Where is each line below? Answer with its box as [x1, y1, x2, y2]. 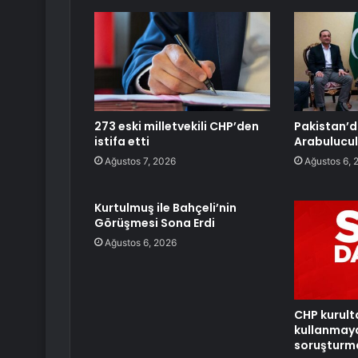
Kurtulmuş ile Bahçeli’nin [94, 200, 237, 217]
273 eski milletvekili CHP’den [94, 118, 259, 135]
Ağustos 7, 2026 [105, 155, 176, 168]
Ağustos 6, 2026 [105, 237, 177, 249]
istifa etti [94, 133, 149, 150]
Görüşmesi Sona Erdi [94, 215, 215, 232]
